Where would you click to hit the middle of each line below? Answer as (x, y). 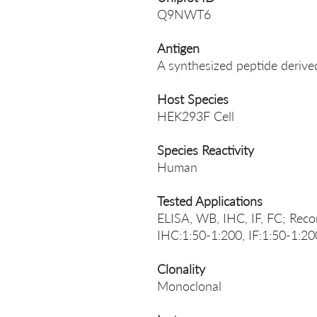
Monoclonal (189, 286)
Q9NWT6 (184, 14)
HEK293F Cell (196, 116)
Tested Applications (210, 201)
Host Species (193, 99)
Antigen (178, 48)
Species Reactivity (206, 150)
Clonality (181, 269)
